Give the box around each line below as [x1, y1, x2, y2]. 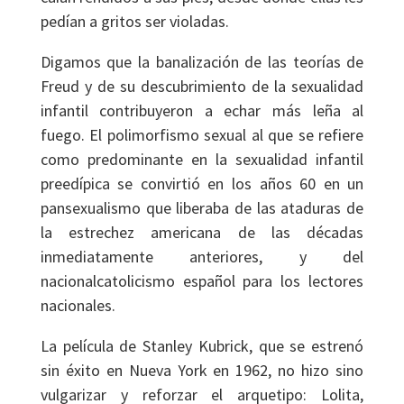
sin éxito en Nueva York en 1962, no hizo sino [40, 360, 364, 381]
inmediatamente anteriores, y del [40, 246, 364, 267]
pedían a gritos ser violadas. [40, 11, 229, 32]
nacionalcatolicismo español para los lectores [40, 271, 364, 291]
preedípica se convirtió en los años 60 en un [40, 173, 364, 194]
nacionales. [40, 295, 115, 316]
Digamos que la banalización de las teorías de [40, 51, 364, 72]
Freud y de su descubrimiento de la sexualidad [40, 76, 364, 96]
